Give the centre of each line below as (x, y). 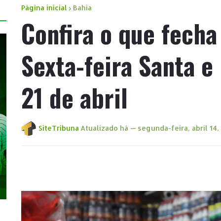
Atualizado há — (108, 128)
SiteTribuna (59, 128)
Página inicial (44, 8)
